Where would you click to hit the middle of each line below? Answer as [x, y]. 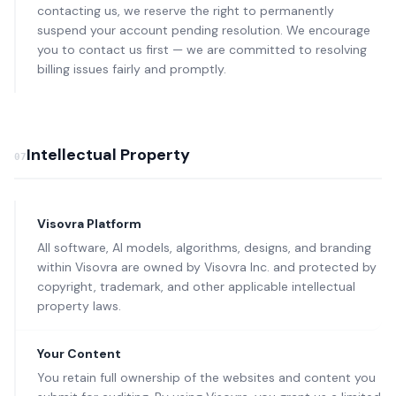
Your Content [79, 354]
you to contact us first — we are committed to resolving [202, 49]
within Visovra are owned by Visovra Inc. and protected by [207, 267]
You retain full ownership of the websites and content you [206, 377]
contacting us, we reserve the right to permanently [186, 11]
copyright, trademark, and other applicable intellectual [196, 286]
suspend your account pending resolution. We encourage [204, 30]
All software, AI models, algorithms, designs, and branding [204, 247]
